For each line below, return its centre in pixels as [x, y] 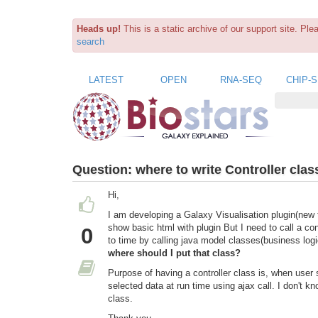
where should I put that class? [174, 253]
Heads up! [99, 29]
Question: [104, 169]
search [91, 42]
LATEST [106, 79]
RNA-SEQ [241, 79]
